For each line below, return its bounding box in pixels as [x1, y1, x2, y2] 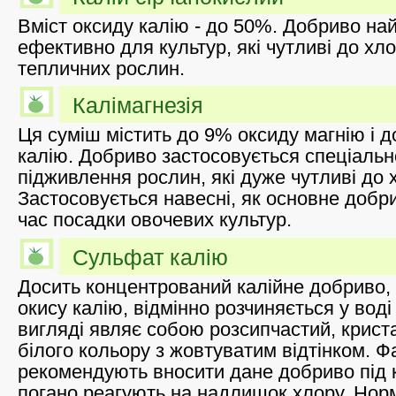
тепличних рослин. [18, 57, 185, 80]
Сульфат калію [72, 244, 228, 270]
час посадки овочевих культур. [18, 209, 292, 232]
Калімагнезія [72, 93, 203, 118]
